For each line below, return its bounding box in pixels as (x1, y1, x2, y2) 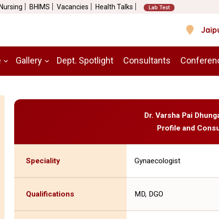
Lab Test (149, 4, 170, 11)
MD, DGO (134, 189, 163, 198)
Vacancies (57, 3, 88, 11)
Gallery (16, 55, 42, 66)
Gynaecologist (134, 156, 180, 165)
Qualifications (25, 189, 74, 198)
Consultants (123, 55, 171, 66)
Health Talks (95, 3, 133, 11)
